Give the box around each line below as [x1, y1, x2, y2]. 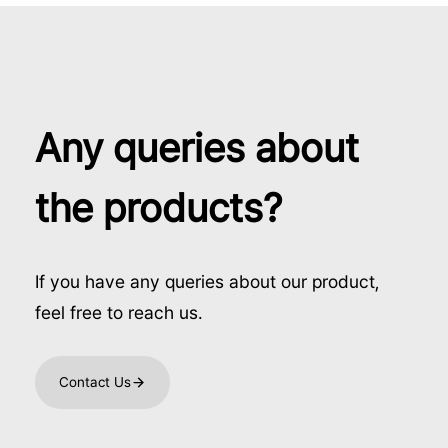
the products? [35, 184, 282, 232]
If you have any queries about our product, [35, 271, 380, 293]
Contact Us [59, 374, 131, 391]
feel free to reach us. [35, 302, 203, 324]
